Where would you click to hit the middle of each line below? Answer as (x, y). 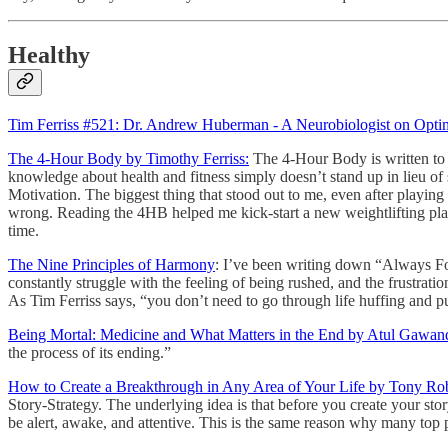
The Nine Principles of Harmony (111, 264)
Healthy (49, 54)
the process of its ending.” (89, 352)
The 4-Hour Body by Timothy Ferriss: (128, 158)
